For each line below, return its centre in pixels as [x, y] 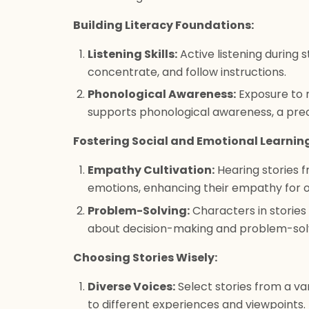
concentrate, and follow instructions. [187, 72]
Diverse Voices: [131, 286]
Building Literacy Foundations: [163, 25]
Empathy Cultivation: [151, 170]
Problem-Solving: [138, 210]
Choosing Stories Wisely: [145, 257]
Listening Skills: [132, 54]
